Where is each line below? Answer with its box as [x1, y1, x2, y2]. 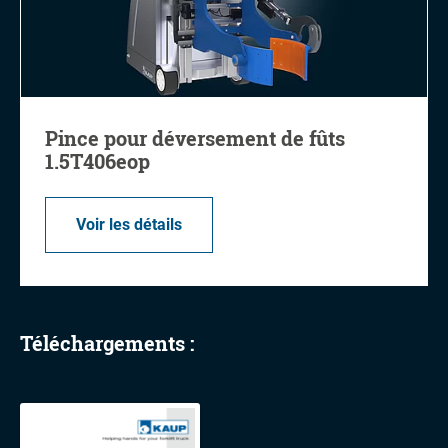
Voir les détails [76, 215, 182, 235]
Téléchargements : [20, 330, 194, 357]
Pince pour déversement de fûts [45, 125, 345, 152]
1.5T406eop [45, 148, 150, 175]
